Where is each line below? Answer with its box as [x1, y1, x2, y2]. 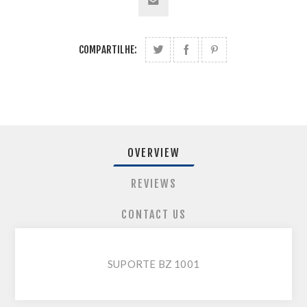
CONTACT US [121, 208, 186, 222]
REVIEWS [130, 177, 177, 191]
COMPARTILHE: [78, 43, 138, 57]
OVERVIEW [127, 146, 180, 160]
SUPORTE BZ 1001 [108, 258, 199, 271]
